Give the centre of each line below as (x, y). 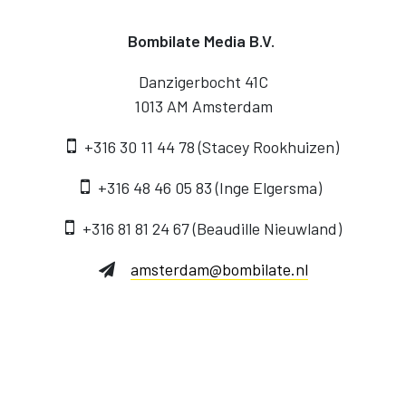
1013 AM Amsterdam (203, 106)
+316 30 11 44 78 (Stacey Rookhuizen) (210, 147)
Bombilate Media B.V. (203, 41)
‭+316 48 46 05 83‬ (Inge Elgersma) (210, 188)
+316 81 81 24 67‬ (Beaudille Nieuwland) (210, 229)
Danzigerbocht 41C (203, 82)
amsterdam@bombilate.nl (219, 270)
